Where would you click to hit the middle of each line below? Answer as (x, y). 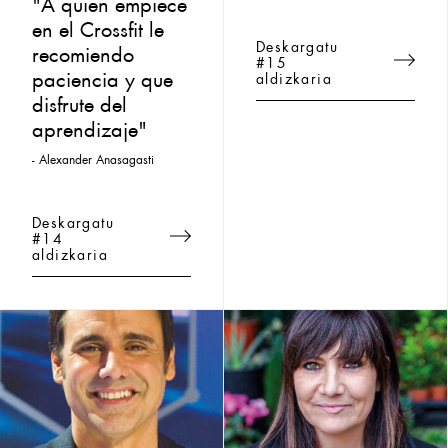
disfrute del (79, 101)
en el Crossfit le (98, 26)
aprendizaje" (89, 126)
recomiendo (83, 51)
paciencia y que (102, 76)
